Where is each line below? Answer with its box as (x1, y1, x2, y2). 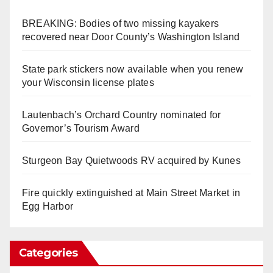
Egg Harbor (22, 201, 73, 212)
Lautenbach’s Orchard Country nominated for (22, 110, 221, 121)
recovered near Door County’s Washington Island (22, 32, 240, 43)
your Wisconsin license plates (22, 77, 154, 88)
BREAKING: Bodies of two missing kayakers (22, 18, 219, 29)
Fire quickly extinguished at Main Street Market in (22, 188, 241, 199)
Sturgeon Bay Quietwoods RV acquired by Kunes (22, 155, 241, 166)
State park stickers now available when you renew (22, 64, 244, 75)
